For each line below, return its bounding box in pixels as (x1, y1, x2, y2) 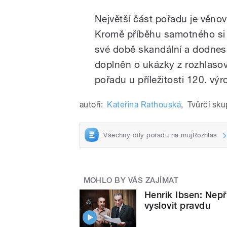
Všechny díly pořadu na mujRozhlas (103, 131, 217, 139)
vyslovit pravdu (144, 200, 211, 211)
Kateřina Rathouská (107, 99, 181, 109)
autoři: (80, 99, 103, 109)
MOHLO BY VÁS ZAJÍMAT (83, 176, 179, 185)
